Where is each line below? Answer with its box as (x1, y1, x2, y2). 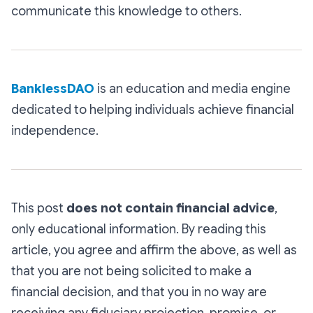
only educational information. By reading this (11, 221, 266, 237)
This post (11, 200, 66, 216)
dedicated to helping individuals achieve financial (11, 101, 294, 117)
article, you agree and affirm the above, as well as (11, 242, 297, 258)
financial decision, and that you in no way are (11, 284, 267, 300)
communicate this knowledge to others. (11, 3, 242, 19)
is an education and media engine (94, 80, 291, 96)
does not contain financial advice (66, 200, 275, 216)
